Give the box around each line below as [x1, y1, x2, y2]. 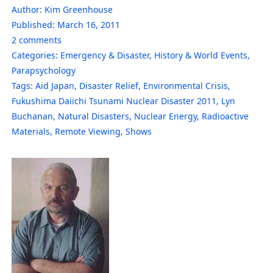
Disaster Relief [79, 79, 138, 91]
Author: [12, 3, 42, 15]
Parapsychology [12, 64, 76, 76]
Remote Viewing [55, 125, 121, 137]
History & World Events [154, 49, 247, 61]
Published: [12, 18, 55, 30]
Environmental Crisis [143, 79, 228, 91]
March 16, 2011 [57, 18, 120, 30]
